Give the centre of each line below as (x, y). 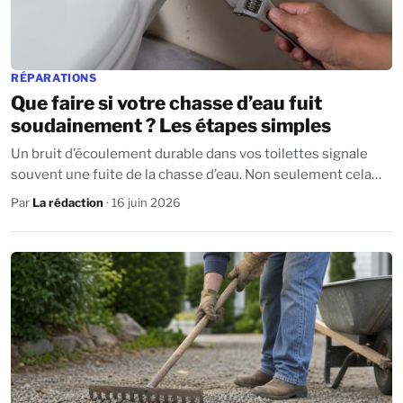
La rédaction (68, 202)
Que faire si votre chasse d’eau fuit (166, 103)
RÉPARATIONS (54, 77)
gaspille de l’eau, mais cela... (97, 195)
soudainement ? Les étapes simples (171, 125)
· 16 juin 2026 (142, 202)
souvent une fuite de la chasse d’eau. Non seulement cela (128, 174)
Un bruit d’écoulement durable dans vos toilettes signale (189, 153)
